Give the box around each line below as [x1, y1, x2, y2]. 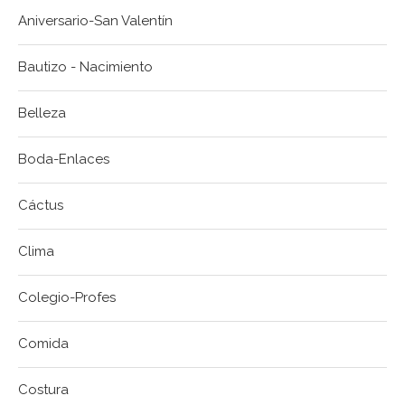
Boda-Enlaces [18, 151, 109, 168]
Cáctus [18, 197, 63, 214]
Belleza [18, 105, 66, 122]
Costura [18, 381, 69, 399]
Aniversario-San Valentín [18, 13, 173, 30]
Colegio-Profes [18, 289, 116, 306]
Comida [18, 335, 69, 353]
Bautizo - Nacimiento [18, 59, 153, 76]
